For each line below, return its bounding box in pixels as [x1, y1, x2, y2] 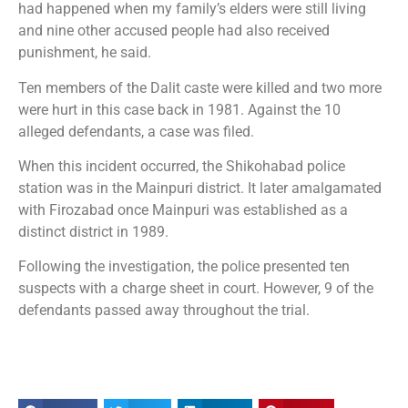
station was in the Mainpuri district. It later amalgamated [18, 179, 382, 198]
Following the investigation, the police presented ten [18, 258, 350, 276]
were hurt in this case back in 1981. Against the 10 [18, 100, 341, 118]
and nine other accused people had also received [18, 22, 330, 40]
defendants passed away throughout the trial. [18, 301, 310, 320]
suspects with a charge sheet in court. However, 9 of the [18, 280, 373, 298]
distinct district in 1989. [18, 223, 168, 241]
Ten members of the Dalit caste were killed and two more [18, 78, 382, 97]
